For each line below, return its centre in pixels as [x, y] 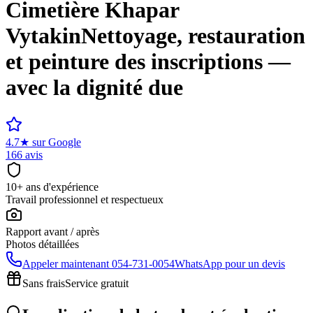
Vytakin [43, 36]
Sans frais [44, 283]
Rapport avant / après [52, 231]
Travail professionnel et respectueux [85, 199]
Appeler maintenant [66, 263]
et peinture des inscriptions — [148, 62]
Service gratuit [97, 283]
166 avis [24, 154]
